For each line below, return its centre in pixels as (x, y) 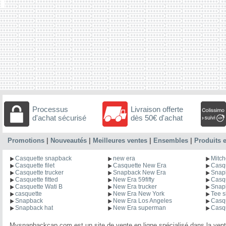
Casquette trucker (39, 172)
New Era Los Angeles (143, 201)
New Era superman (139, 208)
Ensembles (171, 140)
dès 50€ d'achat (157, 118)
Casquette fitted (37, 179)
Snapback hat (34, 208)
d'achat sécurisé (59, 118)
